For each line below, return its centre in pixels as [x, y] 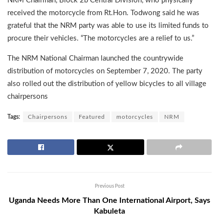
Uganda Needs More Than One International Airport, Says [109, 201]
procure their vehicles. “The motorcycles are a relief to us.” [101, 39]
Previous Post [109, 186]
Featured [92, 117]
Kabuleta [109, 211]
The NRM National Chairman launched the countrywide [95, 59]
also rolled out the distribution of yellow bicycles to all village [107, 84]
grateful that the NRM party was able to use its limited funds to [108, 26]
